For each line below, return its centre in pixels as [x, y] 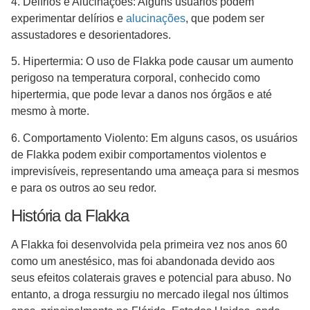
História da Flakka [72, 216]
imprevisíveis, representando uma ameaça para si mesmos [155, 171]
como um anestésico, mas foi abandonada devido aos [143, 261]
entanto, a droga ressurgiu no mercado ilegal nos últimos [150, 294]
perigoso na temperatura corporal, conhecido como [136, 78]
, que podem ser [225, 18]
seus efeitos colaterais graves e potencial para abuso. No [151, 278]
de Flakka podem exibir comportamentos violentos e [139, 154]
